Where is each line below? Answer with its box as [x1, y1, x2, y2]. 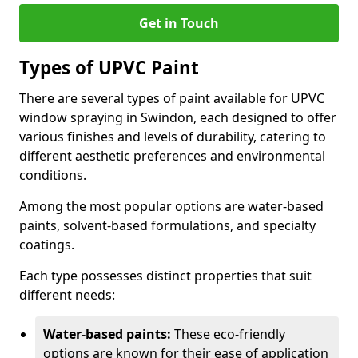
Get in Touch [139, 14, 219, 32]
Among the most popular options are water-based [19, 197, 324, 215]
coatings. [19, 236, 74, 253]
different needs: [19, 286, 115, 304]
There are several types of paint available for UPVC [19, 89, 324, 107]
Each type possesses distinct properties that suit [19, 267, 312, 284]
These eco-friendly [171, 325, 285, 343]
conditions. [19, 166, 86, 184]
